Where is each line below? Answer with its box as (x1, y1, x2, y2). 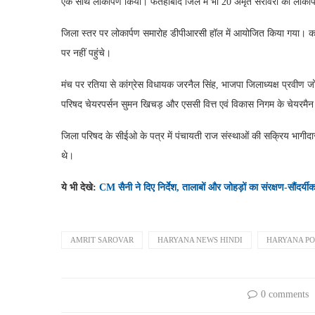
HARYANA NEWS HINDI (157, 235, 243, 244)
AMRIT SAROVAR (70, 235, 134, 244)
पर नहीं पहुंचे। (61, 47, 111, 58)
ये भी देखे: (61, 181, 99, 193)
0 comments (260, 288, 309, 300)
